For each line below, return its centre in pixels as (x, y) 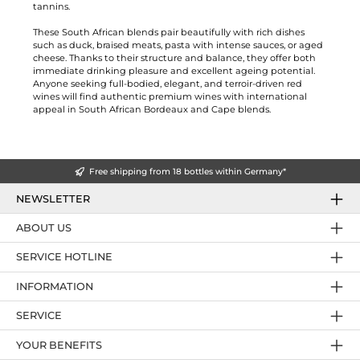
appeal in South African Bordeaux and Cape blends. (152, 110)
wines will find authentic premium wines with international (170, 97)
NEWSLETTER (53, 198)
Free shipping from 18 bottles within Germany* (187, 171)
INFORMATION (55, 286)
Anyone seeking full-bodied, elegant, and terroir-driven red (168, 84)
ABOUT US (44, 228)
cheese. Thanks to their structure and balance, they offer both (174, 58)
